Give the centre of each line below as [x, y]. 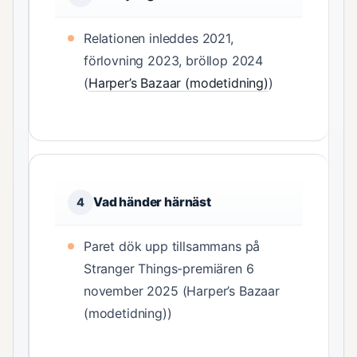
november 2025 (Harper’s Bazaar [182, 291]
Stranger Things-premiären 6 [169, 269]
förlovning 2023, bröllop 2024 [174, 61]
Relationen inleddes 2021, [159, 39]
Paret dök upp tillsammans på [172, 247]
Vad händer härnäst [152, 202]
